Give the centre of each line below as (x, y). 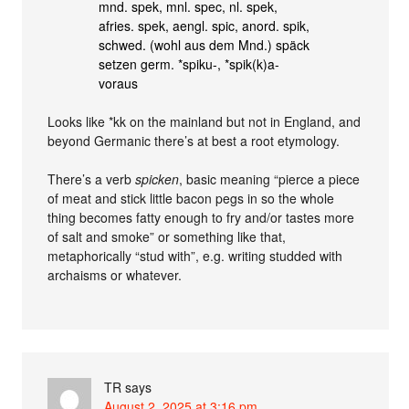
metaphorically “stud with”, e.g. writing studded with (195, 256)
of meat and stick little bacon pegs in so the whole (191, 198)
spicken (157, 179)
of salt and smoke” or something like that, (167, 236)
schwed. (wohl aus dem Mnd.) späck (204, 45)
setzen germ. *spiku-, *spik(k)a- (189, 64)
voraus (119, 83)
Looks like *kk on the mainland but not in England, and (204, 121)
